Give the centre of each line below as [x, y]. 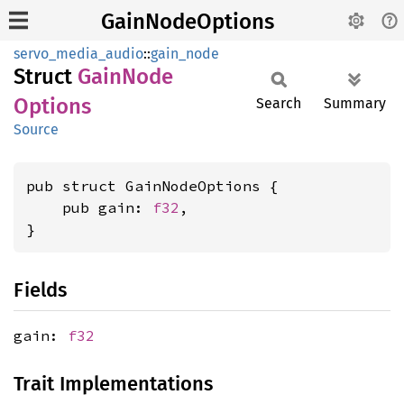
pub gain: [89, 207]
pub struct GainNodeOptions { [152, 186]
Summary [355, 103]
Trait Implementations [113, 384]
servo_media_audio [78, 54]
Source [36, 129]
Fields [40, 290]
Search [279, 103]
